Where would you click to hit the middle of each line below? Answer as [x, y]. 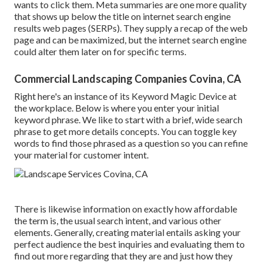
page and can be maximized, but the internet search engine [130, 40]
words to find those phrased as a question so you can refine [131, 143]
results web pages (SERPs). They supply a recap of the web [131, 28]
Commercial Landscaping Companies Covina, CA [128, 79]
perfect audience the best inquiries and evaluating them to [129, 244]
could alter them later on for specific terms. [100, 52]
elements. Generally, [55, 232]
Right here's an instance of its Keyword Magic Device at [125, 96]
